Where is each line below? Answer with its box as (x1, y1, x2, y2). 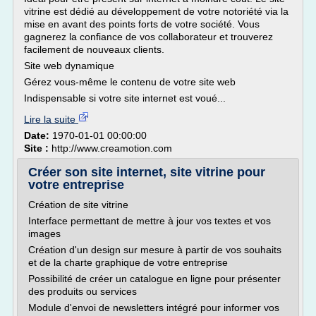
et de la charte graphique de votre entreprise (28, 257, 228, 268)
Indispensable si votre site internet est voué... (24, 92, 226, 104)
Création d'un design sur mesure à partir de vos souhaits (28, 244, 281, 255)
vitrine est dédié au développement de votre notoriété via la (24, 6, 288, 17)
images (28, 228, 61, 239)
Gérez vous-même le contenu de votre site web (24, 76, 236, 87)
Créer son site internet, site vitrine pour (28, 165, 265, 179)
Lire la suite (24, 114, 78, 125)
